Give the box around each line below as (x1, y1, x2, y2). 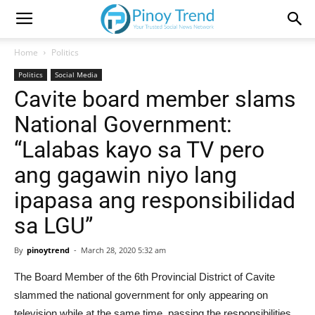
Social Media (55, 70, 98, 79)
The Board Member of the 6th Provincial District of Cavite (14, 271, 275, 283)
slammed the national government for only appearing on (14, 289, 268, 301)
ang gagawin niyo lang (14, 162, 237, 188)
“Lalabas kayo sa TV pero (14, 136, 264, 163)
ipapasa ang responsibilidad (14, 187, 295, 214)
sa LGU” (14, 212, 93, 239)
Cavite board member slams (14, 86, 296, 112)
